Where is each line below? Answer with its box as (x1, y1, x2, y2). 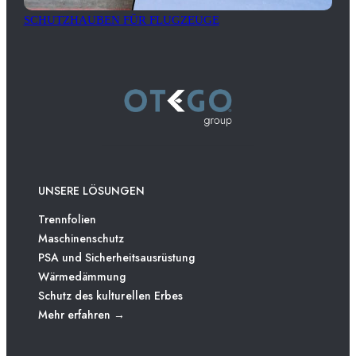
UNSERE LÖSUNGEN (38, 183, 145, 199)
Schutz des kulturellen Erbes (38, 288, 183, 304)
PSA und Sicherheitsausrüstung (38, 250, 195, 266)
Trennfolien (38, 211, 97, 228)
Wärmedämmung (38, 269, 126, 285)
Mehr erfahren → (38, 307, 126, 323)
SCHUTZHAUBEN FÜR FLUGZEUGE (23, 14, 219, 27)
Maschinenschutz (38, 230, 125, 247)
